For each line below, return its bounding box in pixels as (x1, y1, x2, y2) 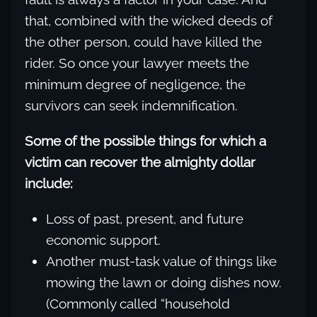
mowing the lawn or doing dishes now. (46, 275, 282, 291)
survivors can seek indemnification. (25, 98, 238, 114)
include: (25, 175, 73, 192)
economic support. (46, 232, 161, 248)
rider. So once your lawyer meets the (25, 55, 249, 71)
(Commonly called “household (46, 296, 230, 312)
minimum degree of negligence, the (25, 76, 246, 93)
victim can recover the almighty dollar (25, 154, 255, 171)
